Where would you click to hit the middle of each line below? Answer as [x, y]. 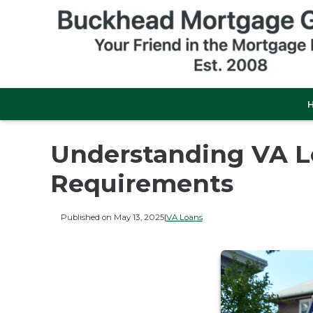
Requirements [142, 184]
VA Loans [184, 217]
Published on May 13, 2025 [112, 217]
